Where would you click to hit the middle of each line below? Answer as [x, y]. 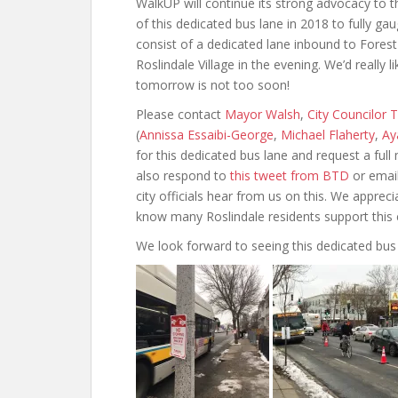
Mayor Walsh [263, 114]
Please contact [180, 114]
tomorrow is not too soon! [213, 85]
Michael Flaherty [328, 135]
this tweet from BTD [290, 175]
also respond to [183, 175]
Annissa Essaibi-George [207, 135]
